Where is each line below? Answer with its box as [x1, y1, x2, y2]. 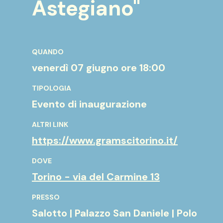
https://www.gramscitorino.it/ [32, 134, 178, 147]
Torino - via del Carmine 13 [32, 170, 160, 183]
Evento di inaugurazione [32, 98, 147, 111]
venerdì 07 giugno [32, 61, 121, 74]
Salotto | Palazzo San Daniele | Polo [32, 207, 197, 220]
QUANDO [32, 47, 64, 56]
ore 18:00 [121, 61, 165, 74]
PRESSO [32, 193, 60, 202]
